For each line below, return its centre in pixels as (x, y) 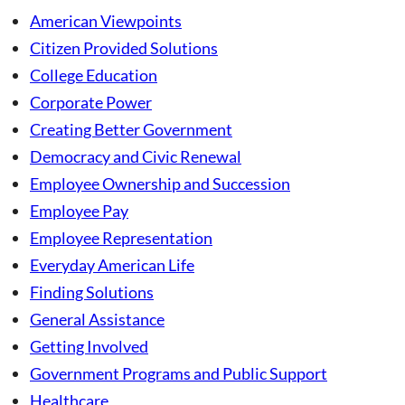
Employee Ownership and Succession (160, 183)
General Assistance (97, 319)
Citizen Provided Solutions (124, 47)
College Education (94, 75)
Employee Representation (121, 237)
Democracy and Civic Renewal (136, 156)
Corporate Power (91, 102)
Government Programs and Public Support (179, 373)
